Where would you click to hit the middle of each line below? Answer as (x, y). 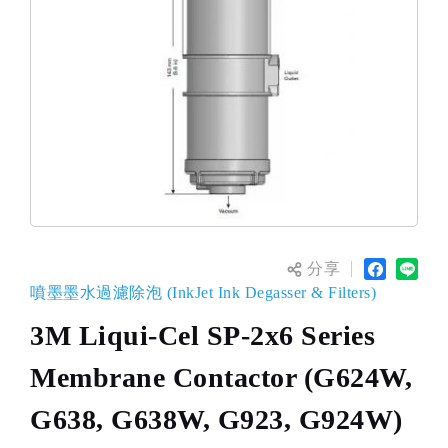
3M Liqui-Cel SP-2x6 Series (202, 335)
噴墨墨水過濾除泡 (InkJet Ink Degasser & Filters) (203, 292)
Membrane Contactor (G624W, (221, 377)
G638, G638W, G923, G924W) (216, 419)
